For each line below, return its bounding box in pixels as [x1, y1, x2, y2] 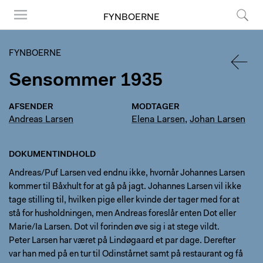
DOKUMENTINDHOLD [9, 151, 96, 159]
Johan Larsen [190, 115, 245, 124]
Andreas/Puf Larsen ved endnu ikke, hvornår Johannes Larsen [9, 169, 245, 178]
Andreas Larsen [9, 115, 73, 124]
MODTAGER [131, 103, 180, 112]
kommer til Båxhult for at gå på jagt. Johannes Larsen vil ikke [9, 183, 241, 191]
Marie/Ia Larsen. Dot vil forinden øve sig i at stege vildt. [9, 223, 220, 232]
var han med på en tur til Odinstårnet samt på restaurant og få [9, 250, 243, 259]
